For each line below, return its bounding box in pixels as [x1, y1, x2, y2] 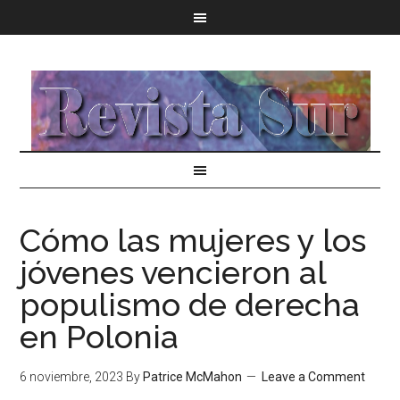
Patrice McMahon [143, 370, 243, 384]
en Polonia [20, 318, 179, 355]
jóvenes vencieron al [20, 254, 327, 291]
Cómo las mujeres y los [20, 221, 367, 259]
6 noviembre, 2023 [20, 370, 124, 384]
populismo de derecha [20, 286, 361, 323]
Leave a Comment [262, 370, 366, 384]
